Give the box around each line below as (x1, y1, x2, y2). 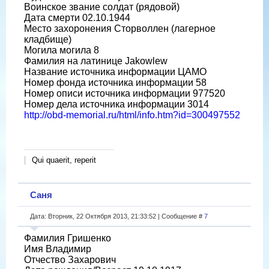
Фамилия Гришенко (24, 232, 111, 243)
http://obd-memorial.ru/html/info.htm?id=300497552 (24, 109, 240, 120)
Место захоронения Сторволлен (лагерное (24, 23, 216, 34)
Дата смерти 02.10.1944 (24, 12, 130, 23)
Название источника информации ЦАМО (24, 66, 207, 77)
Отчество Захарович (24, 254, 116, 265)
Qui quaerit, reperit (32, 155, 96, 165)
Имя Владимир (24, 243, 91, 254)
